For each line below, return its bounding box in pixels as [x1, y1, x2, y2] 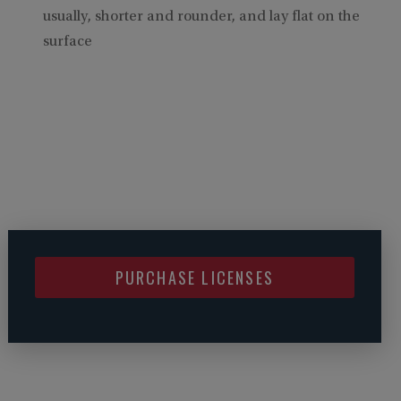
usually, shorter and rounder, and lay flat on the [42, 9, 360, 25]
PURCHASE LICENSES [115, 265, 274, 289]
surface [42, 34, 92, 50]
